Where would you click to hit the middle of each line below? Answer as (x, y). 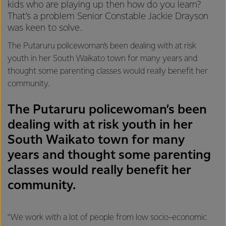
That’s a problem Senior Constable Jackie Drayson (108, 16)
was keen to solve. (45, 28)
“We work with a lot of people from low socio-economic (107, 218)
